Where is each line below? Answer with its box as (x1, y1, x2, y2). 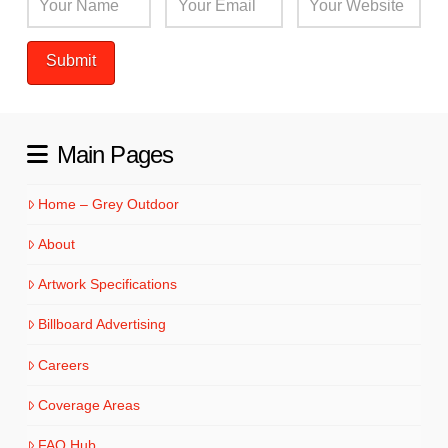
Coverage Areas (38, 396, 141, 413)
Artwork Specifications (38, 276, 178, 293)
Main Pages (56, 141, 174, 169)
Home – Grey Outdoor (38, 195, 180, 212)
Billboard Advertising (38, 316, 167, 333)
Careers (38, 356, 90, 373)
